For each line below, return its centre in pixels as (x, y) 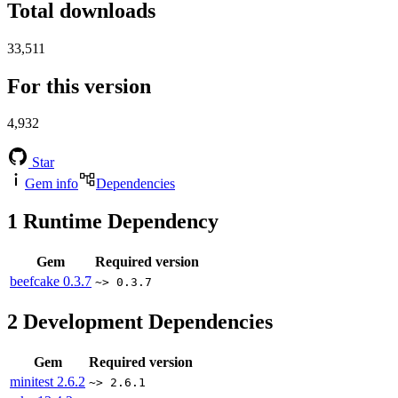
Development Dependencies (145, 322)
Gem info (52, 184)
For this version (79, 86)
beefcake (36, 282)
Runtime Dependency (118, 222)
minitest (33, 382)
